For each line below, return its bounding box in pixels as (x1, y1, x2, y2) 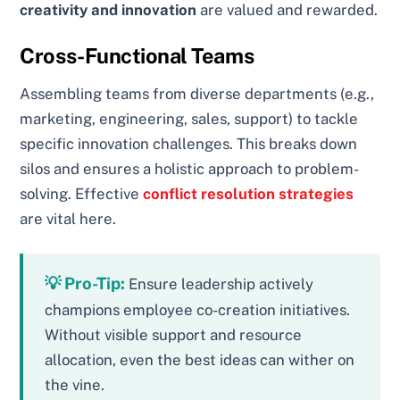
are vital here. (20, 209, 117, 228)
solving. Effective (20, 184, 144, 203)
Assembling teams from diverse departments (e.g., (20, 84, 375, 103)
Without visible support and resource (45, 325, 303, 344)
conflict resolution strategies (143, 184, 354, 203)
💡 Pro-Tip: (45, 272, 126, 293)
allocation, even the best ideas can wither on (45, 350, 355, 369)
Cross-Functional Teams (20, 43, 254, 68)
